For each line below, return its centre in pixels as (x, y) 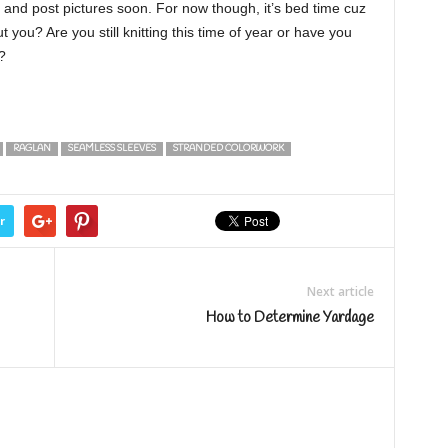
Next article (340, 292)
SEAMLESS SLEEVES (111, 149)
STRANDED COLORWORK (228, 149)
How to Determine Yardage (289, 318)
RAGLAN (31, 149)
